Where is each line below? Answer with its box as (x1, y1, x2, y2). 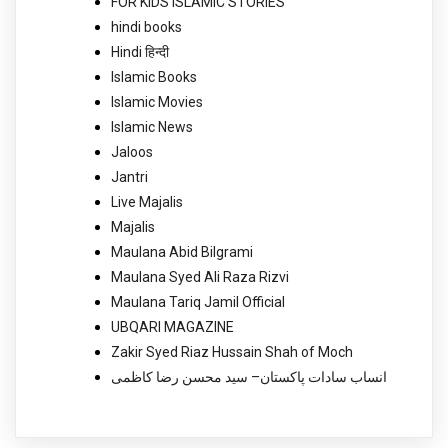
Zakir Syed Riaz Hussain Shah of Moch (111, 343, 353, 360)
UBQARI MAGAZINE (111, 318, 234, 335)
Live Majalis (111, 193, 183, 210)
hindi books (111, 18, 182, 35)
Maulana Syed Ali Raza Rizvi (111, 268, 289, 285)
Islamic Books (111, 68, 197, 85)
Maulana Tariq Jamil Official (111, 293, 285, 310)
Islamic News (111, 118, 193, 135)
